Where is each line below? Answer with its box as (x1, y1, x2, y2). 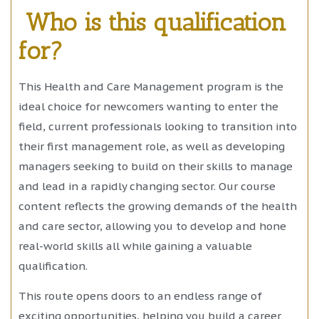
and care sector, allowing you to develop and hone (19, 219, 286, 233)
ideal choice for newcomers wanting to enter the (19, 99, 278, 113)
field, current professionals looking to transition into (19, 119, 297, 133)
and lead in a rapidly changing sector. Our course (19, 179, 276, 193)
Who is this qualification (26, 7, 286, 37)
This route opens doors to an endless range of (19, 289, 262, 303)
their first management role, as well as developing (19, 139, 285, 153)
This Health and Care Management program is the (19, 79, 283, 93)
